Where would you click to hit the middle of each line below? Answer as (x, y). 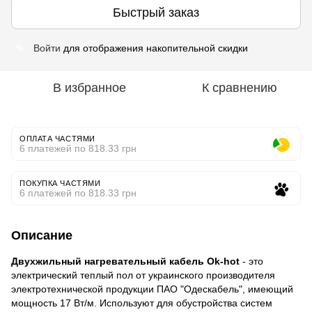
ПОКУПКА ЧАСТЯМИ (60, 183)
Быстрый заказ (156, 12)
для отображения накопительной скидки (154, 48)
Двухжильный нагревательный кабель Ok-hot (127, 261)
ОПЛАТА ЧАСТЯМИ (57, 139)
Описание (42, 235)
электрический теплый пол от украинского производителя (143, 275)
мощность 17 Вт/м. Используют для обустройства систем (142, 303)
